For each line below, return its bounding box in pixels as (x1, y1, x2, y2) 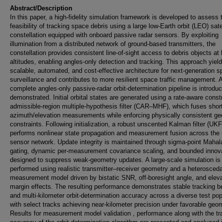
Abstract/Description (10, 4, 72, 12)
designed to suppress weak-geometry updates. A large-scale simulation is (10, 156, 221, 164)
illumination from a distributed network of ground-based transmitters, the (10, 40, 216, 48)
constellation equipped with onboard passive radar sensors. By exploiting (10, 31, 219, 39)
